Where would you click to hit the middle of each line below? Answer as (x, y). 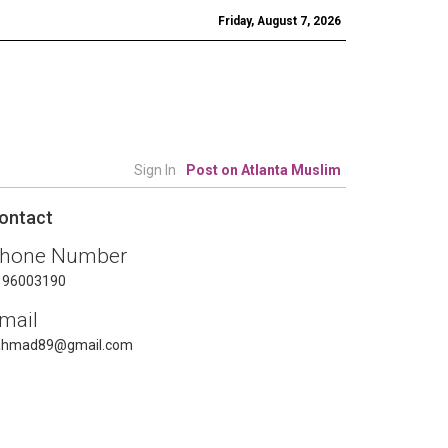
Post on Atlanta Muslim (263, 170)
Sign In (155, 170)
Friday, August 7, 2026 (279, 21)
